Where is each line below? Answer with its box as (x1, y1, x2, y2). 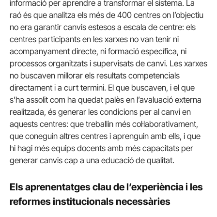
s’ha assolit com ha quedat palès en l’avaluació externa (10, 95, 201, 105)
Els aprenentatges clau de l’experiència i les (10, 181, 203, 193)
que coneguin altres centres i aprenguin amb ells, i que (10, 131, 201, 141)
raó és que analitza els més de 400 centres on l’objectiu (10, 10, 203, 20)
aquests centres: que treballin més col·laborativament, (10, 119, 198, 129)
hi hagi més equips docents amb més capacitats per (10, 143, 193, 154)
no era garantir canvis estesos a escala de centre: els (10, 22, 196, 32)
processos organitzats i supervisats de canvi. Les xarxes (10, 59, 207, 69)
